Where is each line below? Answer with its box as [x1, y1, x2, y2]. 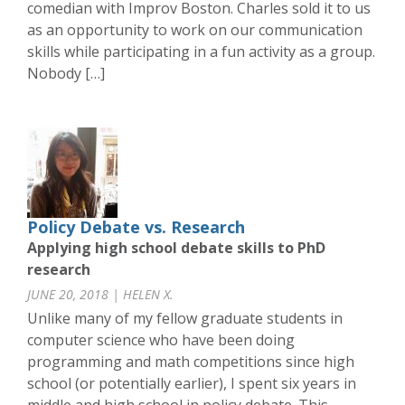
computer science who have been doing [27, 330, 295, 351]
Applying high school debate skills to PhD [27, 238, 325, 259]
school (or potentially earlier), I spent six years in [27, 373, 356, 394]
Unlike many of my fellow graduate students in [27, 308, 343, 329]
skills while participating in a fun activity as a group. [27, 42, 375, 62]
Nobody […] [27, 63, 105, 84]
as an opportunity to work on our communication [27, 20, 363, 41]
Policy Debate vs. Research [27, 216, 245, 239]
